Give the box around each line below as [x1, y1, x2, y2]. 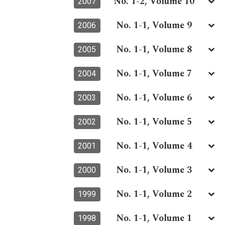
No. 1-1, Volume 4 [117, 139, 192, 153]
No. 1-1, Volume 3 [117, 163, 192, 177]
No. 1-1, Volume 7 [117, 67, 192, 81]
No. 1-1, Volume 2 [117, 187, 192, 201]
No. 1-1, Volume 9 [117, 19, 192, 33]
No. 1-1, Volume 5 [117, 115, 192, 129]
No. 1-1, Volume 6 [117, 91, 192, 105]
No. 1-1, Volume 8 [117, 43, 192, 57]
